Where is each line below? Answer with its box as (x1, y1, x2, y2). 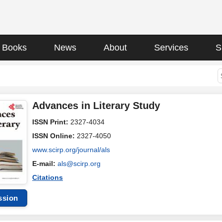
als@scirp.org (57, 160, 101, 167)
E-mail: (32, 160, 57, 167)
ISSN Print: (32, 118, 70, 126)
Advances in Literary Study (32, 100, 160, 111)
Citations (32, 173, 63, 181)
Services (154, 43, 188, 53)
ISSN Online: (32, 132, 77, 140)
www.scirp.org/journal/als (32, 146, 110, 154)
